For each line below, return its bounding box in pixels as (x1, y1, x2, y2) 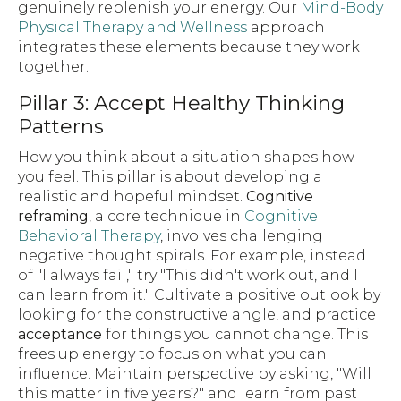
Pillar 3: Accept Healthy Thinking (18, 90, 345, 115)
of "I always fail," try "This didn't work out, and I (18, 266, 358, 284)
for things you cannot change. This (102, 325, 368, 343)
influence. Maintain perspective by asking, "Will (18, 364, 371, 382)
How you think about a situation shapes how (18, 148, 354, 166)
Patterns (18, 113, 104, 139)
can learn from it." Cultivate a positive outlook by (18, 286, 380, 303)
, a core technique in (89, 207, 244, 225)
